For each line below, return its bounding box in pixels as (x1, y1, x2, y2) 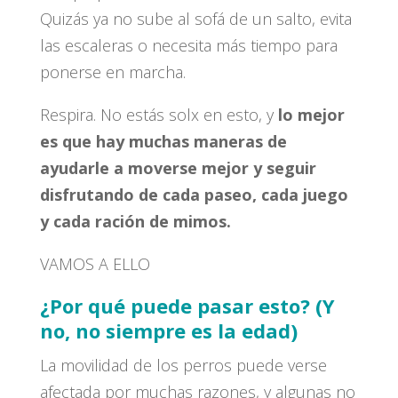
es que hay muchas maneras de (39, 130, 287, 152)
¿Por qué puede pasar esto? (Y (39, 291, 335, 319)
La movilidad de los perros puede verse (39, 354, 327, 376)
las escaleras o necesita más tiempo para (39, 34, 338, 56)
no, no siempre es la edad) (39, 316, 298, 344)
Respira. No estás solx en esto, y (39, 103, 278, 125)
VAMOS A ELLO (39, 252, 150, 275)
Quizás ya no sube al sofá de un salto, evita (39, 7, 352, 29)
